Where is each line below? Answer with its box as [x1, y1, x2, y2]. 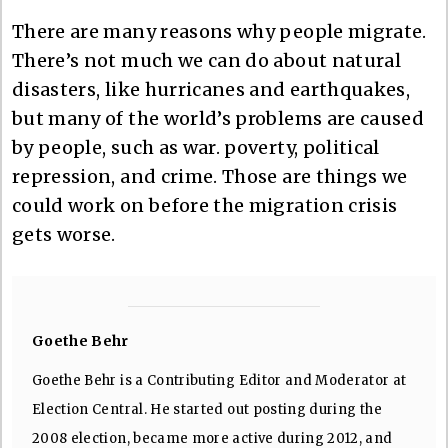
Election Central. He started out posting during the [32, 400, 382, 418]
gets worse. [12, 222, 116, 246]
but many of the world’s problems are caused [12, 106, 425, 130]
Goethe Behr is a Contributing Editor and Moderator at [32, 371, 407, 389]
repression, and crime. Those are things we [12, 164, 408, 188]
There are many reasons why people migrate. [12, 19, 427, 43]
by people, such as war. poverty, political [12, 135, 380, 159]
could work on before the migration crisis [12, 193, 398, 217]
